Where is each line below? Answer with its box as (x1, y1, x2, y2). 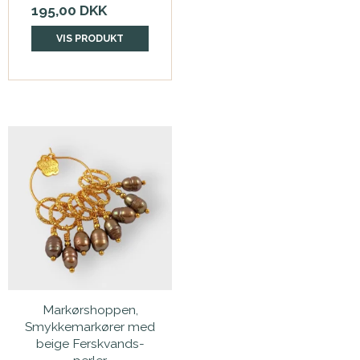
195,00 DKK (31, 2, 107, 19)
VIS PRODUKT (56, 32, 124, 45)
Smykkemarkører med (25, 319, 155, 335)
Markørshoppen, (42, 302, 138, 318)
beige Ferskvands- (35, 336, 145, 352)
